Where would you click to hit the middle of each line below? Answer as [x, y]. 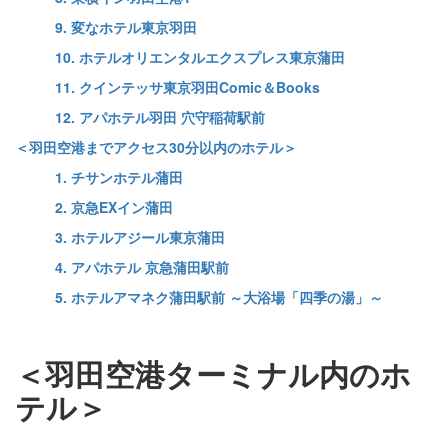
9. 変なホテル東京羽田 [126, 27]
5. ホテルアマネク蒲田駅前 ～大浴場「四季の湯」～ [219, 297]
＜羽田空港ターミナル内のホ [213, 374]
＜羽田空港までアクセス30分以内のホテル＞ [156, 147]
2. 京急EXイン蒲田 [114, 207]
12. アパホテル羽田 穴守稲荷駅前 [160, 117]
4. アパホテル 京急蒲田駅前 [142, 267]
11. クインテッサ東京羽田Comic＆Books [187, 87]
